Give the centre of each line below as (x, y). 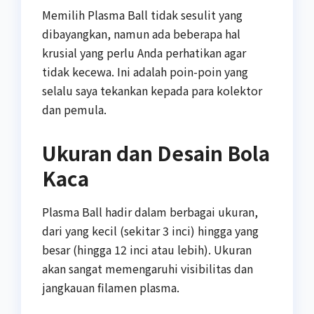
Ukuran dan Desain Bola (156, 152)
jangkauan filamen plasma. (111, 288)
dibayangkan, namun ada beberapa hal (141, 33)
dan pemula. (74, 109)
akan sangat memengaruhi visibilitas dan (148, 269)
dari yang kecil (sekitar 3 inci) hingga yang (150, 231)
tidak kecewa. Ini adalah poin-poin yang (145, 71)
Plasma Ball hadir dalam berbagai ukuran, (150, 212)
